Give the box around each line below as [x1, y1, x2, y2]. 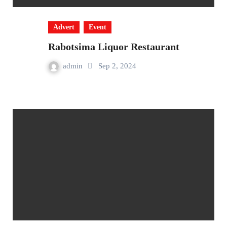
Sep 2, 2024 [98, 61, 136, 70]
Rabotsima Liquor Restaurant [48, 41, 179, 52]
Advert [53, 23, 74, 31]
